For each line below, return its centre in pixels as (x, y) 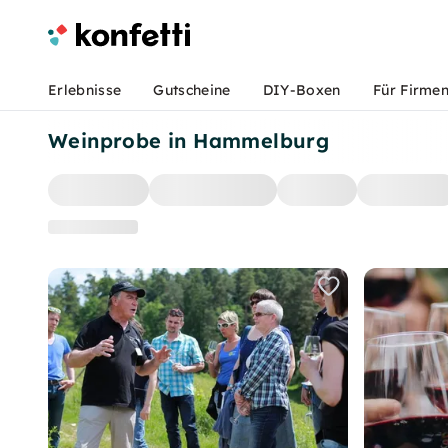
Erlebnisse (85, 90)
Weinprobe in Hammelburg (189, 140)
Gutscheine (192, 90)
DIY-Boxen (301, 90)
